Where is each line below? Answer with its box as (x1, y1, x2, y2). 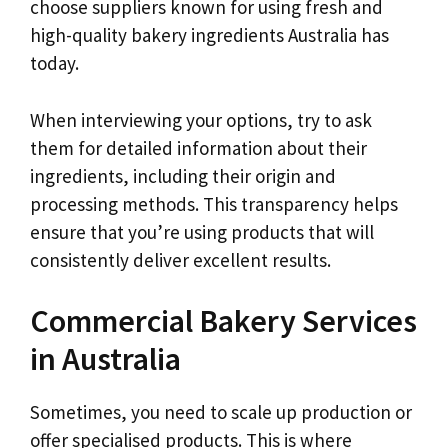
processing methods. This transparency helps (30, 191, 398, 216)
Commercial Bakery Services (30, 301, 417, 341)
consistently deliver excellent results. (30, 247, 331, 272)
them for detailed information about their (30, 135, 367, 160)
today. (30, 51, 79, 75)
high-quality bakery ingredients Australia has (30, 23, 389, 47)
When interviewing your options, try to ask (30, 107, 372, 132)
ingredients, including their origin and (30, 163, 336, 188)
